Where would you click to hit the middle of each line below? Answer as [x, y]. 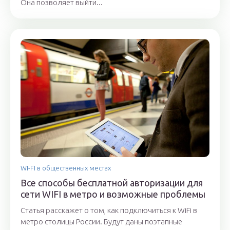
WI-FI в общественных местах [66, 168]
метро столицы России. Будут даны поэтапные [101, 222]
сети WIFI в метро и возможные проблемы [113, 194]
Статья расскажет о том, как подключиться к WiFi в [109, 210]
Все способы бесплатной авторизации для [112, 183]
